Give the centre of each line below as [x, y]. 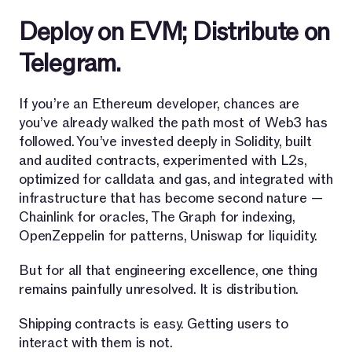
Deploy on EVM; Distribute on [174, 32]
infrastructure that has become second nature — [171, 198]
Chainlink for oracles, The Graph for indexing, [157, 217]
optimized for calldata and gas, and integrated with [176, 179]
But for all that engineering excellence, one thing [169, 270]
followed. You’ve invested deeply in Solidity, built [165, 141]
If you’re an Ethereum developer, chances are [159, 104]
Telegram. [70, 63]
